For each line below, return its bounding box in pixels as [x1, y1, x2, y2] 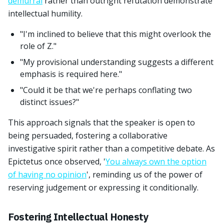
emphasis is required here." [20, 68, 122, 79]
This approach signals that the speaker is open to [8, 117, 195, 128]
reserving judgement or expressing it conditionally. [8, 182, 198, 193]
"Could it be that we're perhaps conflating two [20, 84, 192, 95]
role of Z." [20, 40, 56, 51]
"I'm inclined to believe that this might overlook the [20, 28, 211, 39]
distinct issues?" [20, 96, 79, 107]
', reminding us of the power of [86, 169, 202, 180]
